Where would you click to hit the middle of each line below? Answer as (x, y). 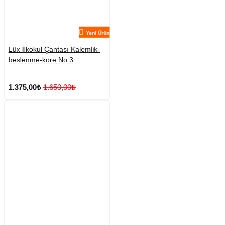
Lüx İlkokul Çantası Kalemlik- (54, 49)
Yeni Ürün (97, 33)
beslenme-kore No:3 (41, 60)
